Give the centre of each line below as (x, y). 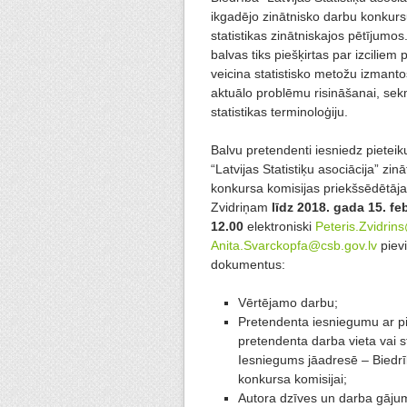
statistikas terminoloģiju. (279, 112)
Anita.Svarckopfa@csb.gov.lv (294, 246)
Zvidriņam (241, 208)
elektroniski (279, 227)
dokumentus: (248, 265)
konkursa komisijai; (293, 379)
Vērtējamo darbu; (288, 303)
